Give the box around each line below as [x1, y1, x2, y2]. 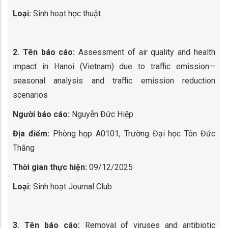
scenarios [13, 90, 48, 100]
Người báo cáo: [13, 109, 70, 119]
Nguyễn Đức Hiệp [70, 109, 133, 119]
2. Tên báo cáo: [13, 47, 75, 57]
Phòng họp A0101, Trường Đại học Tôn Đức [52, 129, 216, 138]
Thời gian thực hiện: [13, 162, 87, 172]
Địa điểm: [13, 129, 53, 138]
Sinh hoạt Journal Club [31, 182, 112, 191]
